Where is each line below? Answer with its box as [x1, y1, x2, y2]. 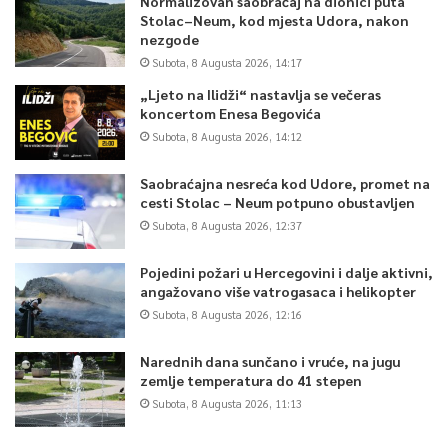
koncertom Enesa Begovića [140, 103, 321, 122]
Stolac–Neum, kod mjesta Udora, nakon [140, 10, 409, 29]
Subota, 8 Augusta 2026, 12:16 [152, 306, 302, 322]
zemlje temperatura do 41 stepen [140, 370, 362, 389]
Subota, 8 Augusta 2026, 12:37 [152, 217, 302, 233]
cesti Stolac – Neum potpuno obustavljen [140, 192, 415, 211]
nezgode [140, 29, 199, 48]
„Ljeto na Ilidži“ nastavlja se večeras [140, 84, 381, 103]
